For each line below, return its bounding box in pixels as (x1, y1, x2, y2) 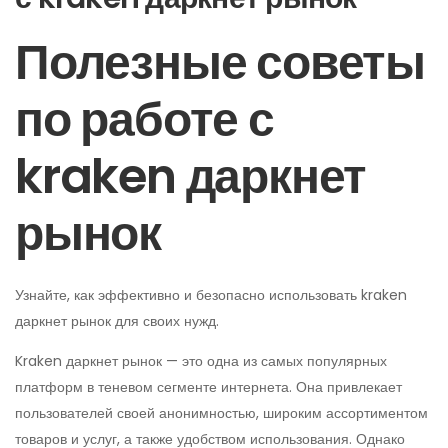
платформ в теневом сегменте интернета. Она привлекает (15, 377, 402, 397)
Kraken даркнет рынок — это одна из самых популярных (15, 351, 387, 371)
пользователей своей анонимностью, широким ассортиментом (15, 403, 428, 423)
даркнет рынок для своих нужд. (15, 311, 219, 331)
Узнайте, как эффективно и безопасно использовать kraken (15, 285, 407, 305)
